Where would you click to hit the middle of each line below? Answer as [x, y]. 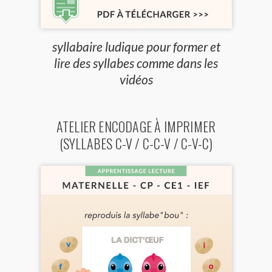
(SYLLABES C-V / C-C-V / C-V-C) [136, 143]
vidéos [136, 79]
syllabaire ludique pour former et [136, 46]
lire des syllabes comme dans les [136, 63]
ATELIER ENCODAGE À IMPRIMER [136, 126]
